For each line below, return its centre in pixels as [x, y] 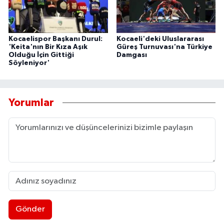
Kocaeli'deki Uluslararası [160, 39]
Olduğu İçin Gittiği [41, 55]
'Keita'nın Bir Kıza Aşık [48, 47]
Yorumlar [31, 103]
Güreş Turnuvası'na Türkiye [164, 47]
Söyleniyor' [29, 63]
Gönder [30, 209]
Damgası [131, 55]
